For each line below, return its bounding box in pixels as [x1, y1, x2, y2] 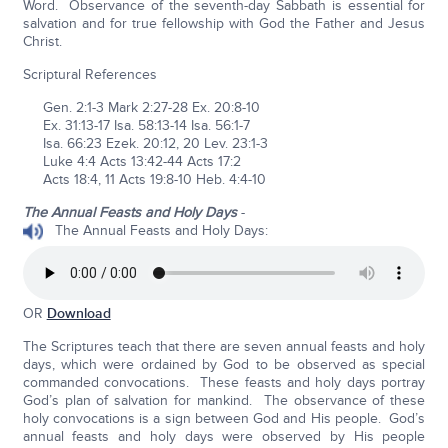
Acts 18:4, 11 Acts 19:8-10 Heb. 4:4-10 [22, 170, 266, 188]
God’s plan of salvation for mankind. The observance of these [22, 391, 426, 409]
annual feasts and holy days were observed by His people [22, 427, 426, 445]
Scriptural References [22, 65, 157, 83]
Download [46, 304, 111, 322]
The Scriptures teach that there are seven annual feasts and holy [22, 337, 426, 355]
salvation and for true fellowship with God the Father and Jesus [22, 14, 426, 32]
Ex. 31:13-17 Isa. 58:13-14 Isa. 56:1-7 [22, 116, 250, 134]
